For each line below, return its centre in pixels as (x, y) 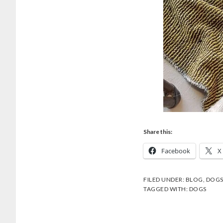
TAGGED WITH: (166, 189)
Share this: (158, 132)
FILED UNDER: (165, 180)
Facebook (176, 151)
